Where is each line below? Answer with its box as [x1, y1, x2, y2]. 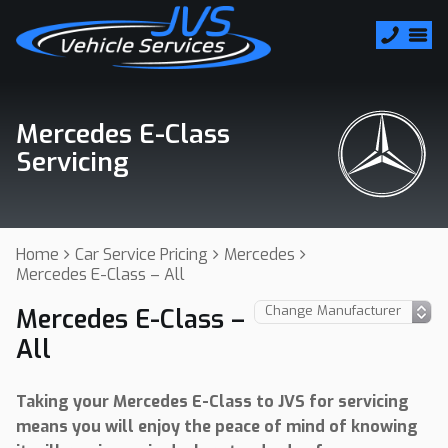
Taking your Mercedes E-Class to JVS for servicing [16, 391, 409, 412]
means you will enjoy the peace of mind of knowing [16, 416, 418, 437]
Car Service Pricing [75, 244, 208, 265]
